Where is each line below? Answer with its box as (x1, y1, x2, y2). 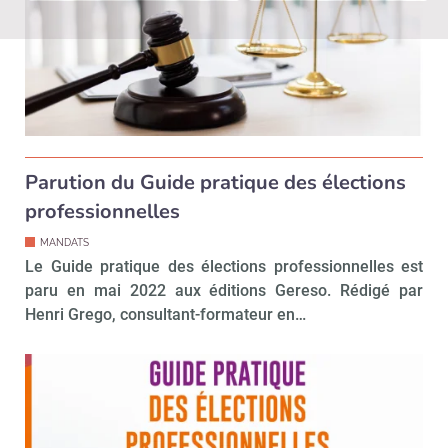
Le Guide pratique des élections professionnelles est (25, 256, 423, 276)
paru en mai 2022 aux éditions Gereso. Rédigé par (25, 280, 423, 300)
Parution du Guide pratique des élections (25, 168, 406, 196)
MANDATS (40, 236, 89, 248)
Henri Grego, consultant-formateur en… (25, 304, 306, 324)
